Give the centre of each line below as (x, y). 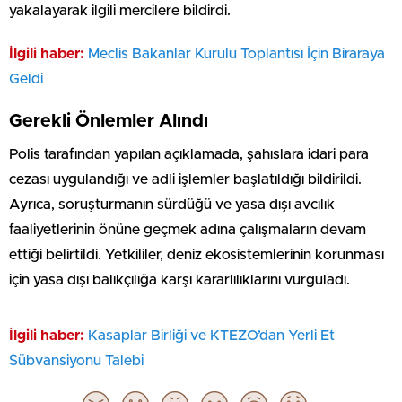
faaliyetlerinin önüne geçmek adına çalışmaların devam (188, 230)
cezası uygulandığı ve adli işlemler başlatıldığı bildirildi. (185, 180)
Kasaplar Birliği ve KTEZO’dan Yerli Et (211, 336)
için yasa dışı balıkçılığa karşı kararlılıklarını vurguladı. (179, 280)
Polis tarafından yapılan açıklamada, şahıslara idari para (189, 155)
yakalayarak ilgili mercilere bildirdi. (120, 11)
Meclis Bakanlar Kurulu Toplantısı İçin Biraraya (236, 54)
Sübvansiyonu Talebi (76, 361)
